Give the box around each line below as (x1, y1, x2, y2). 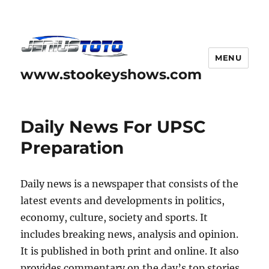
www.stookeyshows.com (20, 65, 202, 83)
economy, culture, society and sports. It (20, 211, 208, 223)
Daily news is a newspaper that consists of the (20, 177, 239, 190)
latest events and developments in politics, (20, 194, 225, 207)
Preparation (20, 137, 124, 158)
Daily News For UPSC (20, 116, 207, 137)
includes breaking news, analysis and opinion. (20, 228, 239, 240)
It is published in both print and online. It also (20, 244, 240, 257)
